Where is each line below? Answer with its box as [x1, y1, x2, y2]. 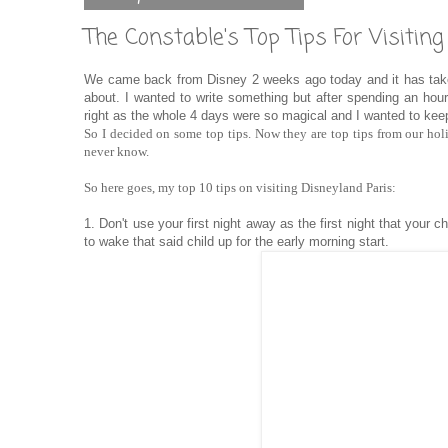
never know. [84, 143, 149, 159]
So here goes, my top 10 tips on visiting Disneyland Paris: [84, 179, 396, 195]
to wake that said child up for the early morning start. [84, 233, 389, 249]
